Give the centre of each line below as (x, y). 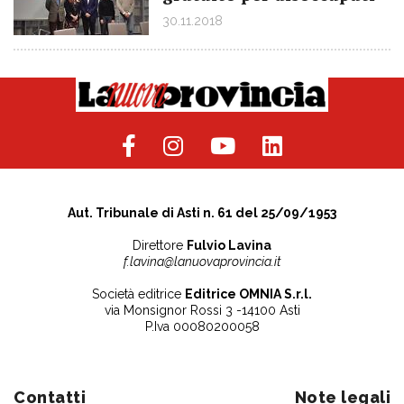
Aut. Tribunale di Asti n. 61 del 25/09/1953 (202, 212)
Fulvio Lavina (229, 245)
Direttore (160, 245)
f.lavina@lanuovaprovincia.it (202, 261)
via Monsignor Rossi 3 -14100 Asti (202, 310)
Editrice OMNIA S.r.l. (248, 294)
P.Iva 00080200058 (202, 326)
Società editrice (138, 294)
